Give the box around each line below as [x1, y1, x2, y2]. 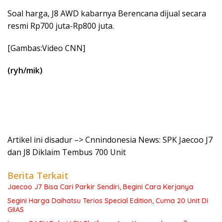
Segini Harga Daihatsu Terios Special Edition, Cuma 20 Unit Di [7, 196, 208, 205]
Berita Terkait [7, 169, 68, 181]
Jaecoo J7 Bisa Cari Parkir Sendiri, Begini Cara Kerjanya [7, 182, 193, 191]
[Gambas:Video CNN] [7, 43, 85, 54]
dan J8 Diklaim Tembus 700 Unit [7, 147, 126, 158]
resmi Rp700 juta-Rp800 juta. [7, 20, 114, 31]
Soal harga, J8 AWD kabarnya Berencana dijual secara [7, 8, 206, 19]
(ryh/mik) [7, 65, 43, 76]
